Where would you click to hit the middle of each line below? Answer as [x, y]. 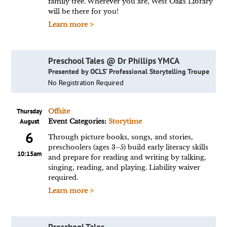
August [29, 121]
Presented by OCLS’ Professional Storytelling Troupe [128, 71]
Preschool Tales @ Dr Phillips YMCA [113, 61]
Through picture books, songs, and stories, [120, 137]
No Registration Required [86, 83]
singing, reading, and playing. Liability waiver [124, 167]
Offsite [59, 111]
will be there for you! [83, 11]
